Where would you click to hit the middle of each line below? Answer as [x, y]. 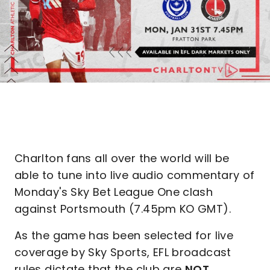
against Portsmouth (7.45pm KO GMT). [123, 209]
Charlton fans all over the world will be [122, 158]
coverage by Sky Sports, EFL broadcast [123, 252]
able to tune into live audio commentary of [135, 175]
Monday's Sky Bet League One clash [114, 192]
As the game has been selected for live [124, 235]
